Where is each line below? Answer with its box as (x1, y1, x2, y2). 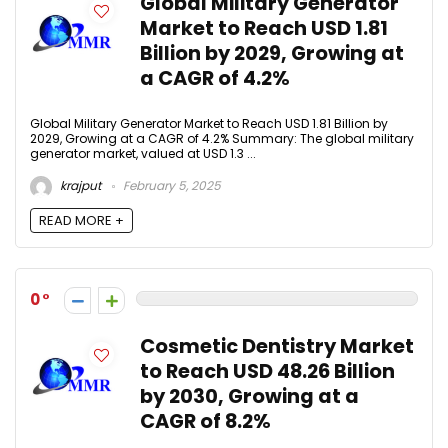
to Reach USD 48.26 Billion (140, 358, 395, 386)
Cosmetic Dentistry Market (140, 333, 414, 361)
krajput (57, 177, 101, 195)
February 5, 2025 (120, 177, 221, 195)
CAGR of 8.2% (140, 408, 271, 436)
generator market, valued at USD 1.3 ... (30, 144, 256, 162)
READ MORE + (39, 211, 124, 231)
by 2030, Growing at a (140, 383, 359, 411)
